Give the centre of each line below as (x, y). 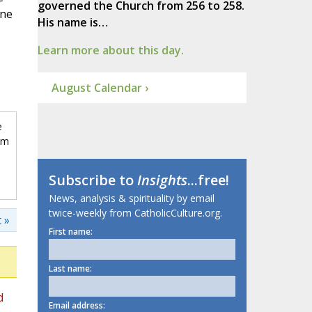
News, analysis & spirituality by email (131, 198)
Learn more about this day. (110, 50)
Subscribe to (93, 180)
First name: (70, 232)
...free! (208, 180)
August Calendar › (100, 88)
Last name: (70, 269)
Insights (162, 180)
